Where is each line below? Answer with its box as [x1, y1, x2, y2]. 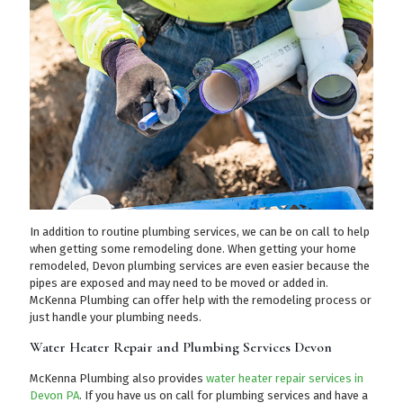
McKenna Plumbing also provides [30, 371, 206, 385]
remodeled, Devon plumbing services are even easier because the [30, 258, 370, 273]
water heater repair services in [206, 371, 363, 385]
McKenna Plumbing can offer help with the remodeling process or [30, 292, 372, 307]
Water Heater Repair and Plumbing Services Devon [30, 337, 332, 356]
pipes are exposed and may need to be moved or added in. [30, 275, 328, 290]
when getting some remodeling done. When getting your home [30, 241, 356, 255]
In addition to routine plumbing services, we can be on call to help [30, 224, 370, 238]
